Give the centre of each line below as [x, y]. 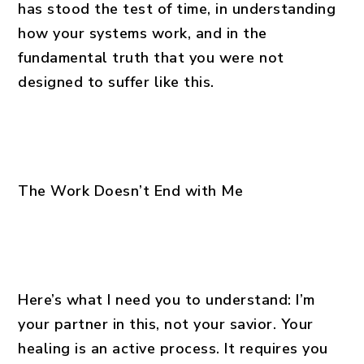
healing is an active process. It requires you [173, 349]
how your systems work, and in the [143, 33]
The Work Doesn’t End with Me [131, 191]
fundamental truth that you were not [151, 58]
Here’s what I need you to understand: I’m [167, 300]
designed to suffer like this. [116, 82]
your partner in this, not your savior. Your [166, 324]
